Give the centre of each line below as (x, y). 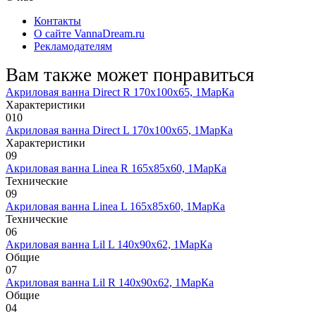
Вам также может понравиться (130, 74)
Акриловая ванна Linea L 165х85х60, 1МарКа (115, 206)
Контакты (57, 20)
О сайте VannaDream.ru (89, 33)
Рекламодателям (73, 46)
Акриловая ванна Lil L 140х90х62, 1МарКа (109, 244)
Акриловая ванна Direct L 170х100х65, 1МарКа (119, 130)
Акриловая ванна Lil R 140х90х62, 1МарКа (110, 282)
